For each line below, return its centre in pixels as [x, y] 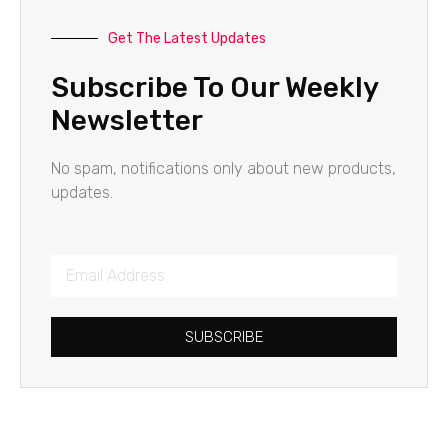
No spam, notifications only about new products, [223, 168]
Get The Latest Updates [187, 38]
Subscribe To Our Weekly [214, 87]
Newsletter [127, 120]
